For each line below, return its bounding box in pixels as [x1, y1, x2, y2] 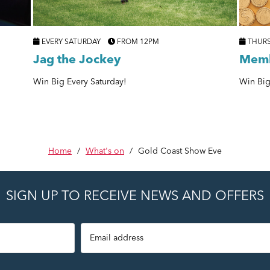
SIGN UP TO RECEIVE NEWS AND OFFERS [6, 190, 264, 203]
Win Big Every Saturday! [33, 77, 127, 86]
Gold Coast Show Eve [138, 147, 222, 155]
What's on [86, 147, 124, 155]
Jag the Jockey [33, 54, 121, 66]
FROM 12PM [115, 38, 160, 46]
